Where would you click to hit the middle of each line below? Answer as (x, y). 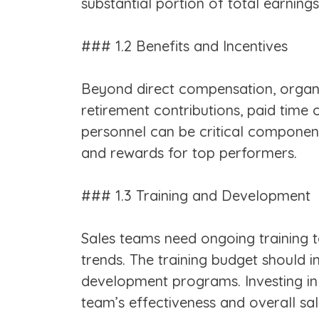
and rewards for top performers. (189, 153)
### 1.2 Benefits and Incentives (184, 46)
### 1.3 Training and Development (196, 196)
